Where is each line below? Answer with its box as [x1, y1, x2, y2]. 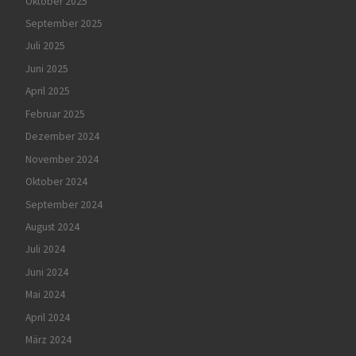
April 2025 [25, 84, 70, 99]
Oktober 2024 [25, 175, 87, 189]
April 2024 [25, 310, 70, 324]
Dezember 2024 [25, 130, 99, 144]
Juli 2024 [25, 242, 65, 257]
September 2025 [25, 17, 103, 31]
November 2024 [25, 152, 99, 166]
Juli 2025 [25, 39, 65, 53]
